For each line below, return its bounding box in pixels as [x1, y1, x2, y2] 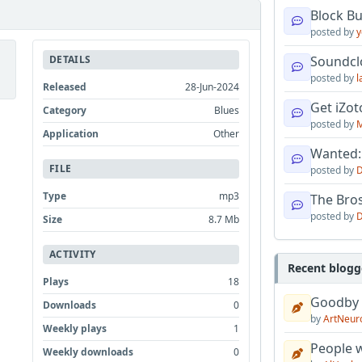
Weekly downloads [43, 345, 134, 359]
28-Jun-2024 [185, 80, 240, 94]
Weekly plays [43, 322, 107, 335]
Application [43, 127, 99, 141]
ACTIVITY [49, 247, 96, 261]
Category [43, 103, 87, 117]
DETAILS [49, 53, 91, 66]
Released [43, 80, 87, 94]
